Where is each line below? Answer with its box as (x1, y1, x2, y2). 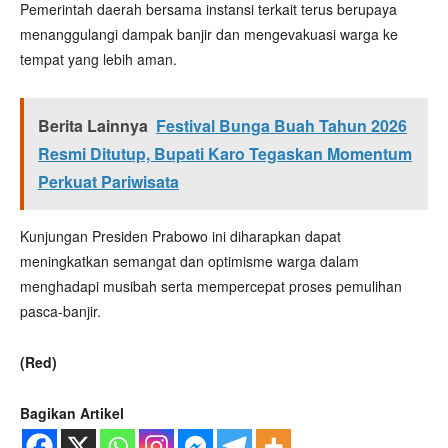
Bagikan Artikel (20, 403, 124, 423)
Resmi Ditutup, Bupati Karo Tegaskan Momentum (38, 142, 412, 165)
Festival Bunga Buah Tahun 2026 (156, 114, 407, 137)
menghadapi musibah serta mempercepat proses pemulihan (20, 276, 402, 296)
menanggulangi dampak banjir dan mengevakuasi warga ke (20, 24, 398, 44)
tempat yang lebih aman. (20, 49, 177, 69)
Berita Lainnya (38, 114, 148, 137)
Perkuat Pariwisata (38, 170, 179, 193)
